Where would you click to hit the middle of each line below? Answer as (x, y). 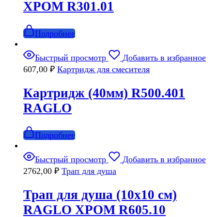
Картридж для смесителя (103, 70)
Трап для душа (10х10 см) (100, 194)
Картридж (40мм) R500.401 (104, 93)
